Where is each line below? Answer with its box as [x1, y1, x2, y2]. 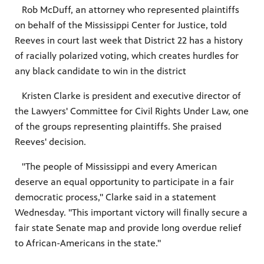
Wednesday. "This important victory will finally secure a [15, 206, 247, 218]
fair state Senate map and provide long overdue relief [15, 222, 242, 233]
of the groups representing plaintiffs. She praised [15, 120, 222, 132]
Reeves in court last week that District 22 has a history [15, 34, 243, 46]
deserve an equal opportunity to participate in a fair [15, 176, 234, 187]
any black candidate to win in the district [15, 65, 186, 77]
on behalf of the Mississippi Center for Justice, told [15, 19, 227, 31]
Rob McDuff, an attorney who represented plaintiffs [15, 4, 239, 15]
